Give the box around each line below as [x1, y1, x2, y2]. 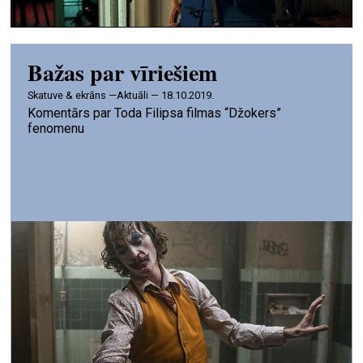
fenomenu [28, 120, 85, 136]
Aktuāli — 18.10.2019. [117, 88, 215, 101]
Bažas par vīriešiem [28, 55, 218, 89]
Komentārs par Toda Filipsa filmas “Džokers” [28, 105, 282, 121]
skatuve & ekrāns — [33, 88, 117, 101]
